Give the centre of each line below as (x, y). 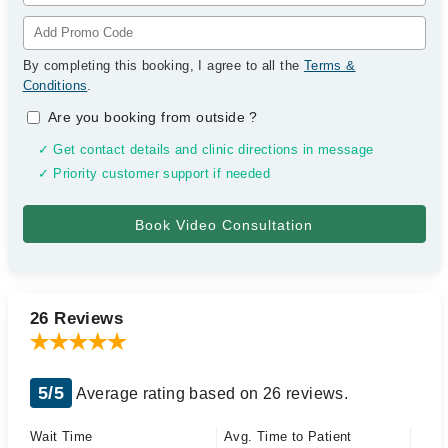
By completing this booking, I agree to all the (163, 65)
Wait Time (61, 436)
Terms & (329, 65)
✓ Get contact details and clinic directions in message (205, 150)
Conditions (55, 85)
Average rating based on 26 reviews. (210, 393)
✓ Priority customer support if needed (153, 174)
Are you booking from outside (149, 117)
